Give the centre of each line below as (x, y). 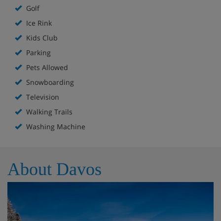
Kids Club (41, 37)
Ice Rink (38, 23)
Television (42, 97)
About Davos (55, 169)
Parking (37, 52)
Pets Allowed (46, 67)
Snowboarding (49, 82)
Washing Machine (55, 126)
